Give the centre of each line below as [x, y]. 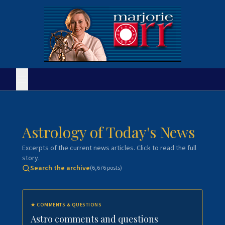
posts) [114, 168]
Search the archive [60, 168]
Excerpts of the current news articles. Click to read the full [109, 148]
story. [31, 158]
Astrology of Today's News [108, 132]
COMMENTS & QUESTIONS [69, 205]
